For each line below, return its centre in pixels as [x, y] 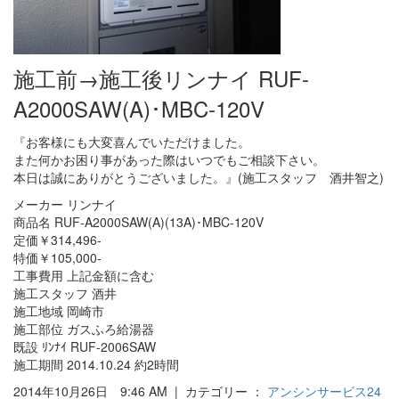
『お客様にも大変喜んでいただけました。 [132, 141]
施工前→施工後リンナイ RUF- [161, 77]
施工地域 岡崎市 [59, 310]
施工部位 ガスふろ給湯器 [84, 328]
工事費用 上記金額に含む [84, 275]
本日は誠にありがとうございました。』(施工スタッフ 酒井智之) [199, 177]
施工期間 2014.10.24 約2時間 [96, 364]
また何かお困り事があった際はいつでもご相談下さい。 [169, 159]
